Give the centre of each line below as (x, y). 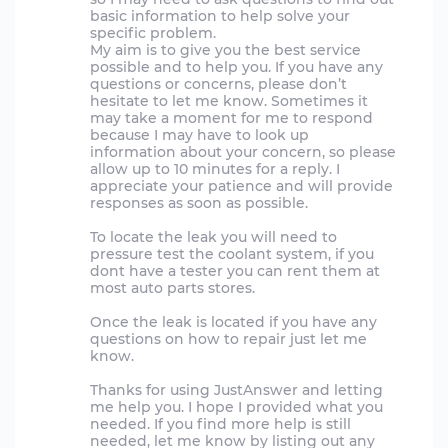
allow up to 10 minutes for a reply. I (215, 169)
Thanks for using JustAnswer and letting (236, 390)
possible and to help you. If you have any (236, 67)
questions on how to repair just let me (228, 339)
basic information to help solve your (220, 16)
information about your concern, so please (243, 152)
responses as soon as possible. (199, 203)
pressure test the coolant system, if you (232, 254)
